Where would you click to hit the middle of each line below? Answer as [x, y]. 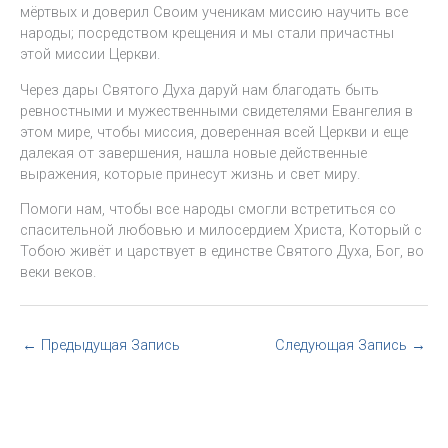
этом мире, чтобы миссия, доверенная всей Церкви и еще [214, 131]
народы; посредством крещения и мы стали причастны [207, 33]
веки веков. [60, 272]
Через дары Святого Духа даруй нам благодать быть [199, 89]
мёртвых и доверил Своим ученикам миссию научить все [214, 12]
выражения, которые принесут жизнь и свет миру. [190, 173]
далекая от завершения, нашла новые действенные [193, 152]
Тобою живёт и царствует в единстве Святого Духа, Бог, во [222, 251]
